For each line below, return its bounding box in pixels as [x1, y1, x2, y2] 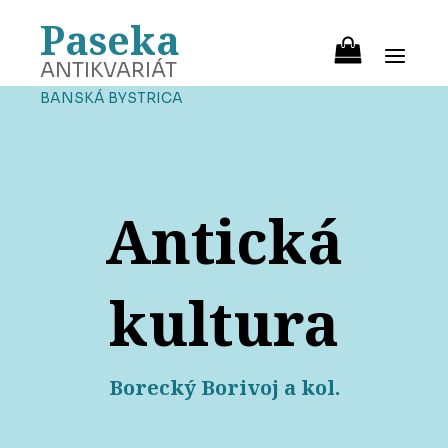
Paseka [40, 13, 180, 66]
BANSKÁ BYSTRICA [40, 89, 183, 107]
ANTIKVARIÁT [40, 58, 177, 83]
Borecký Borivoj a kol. [108, 374, 340, 402]
